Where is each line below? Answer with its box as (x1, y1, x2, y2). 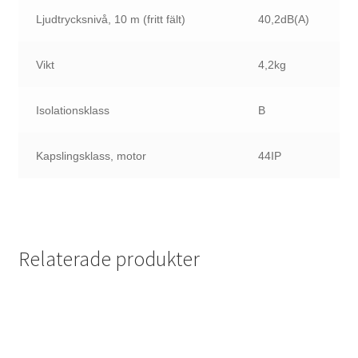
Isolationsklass (36, 103, 110, 117)
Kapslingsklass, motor (36, 149, 147, 162)
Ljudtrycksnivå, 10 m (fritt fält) (36, 12, 186, 26)
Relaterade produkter (18, 246, 200, 272)
